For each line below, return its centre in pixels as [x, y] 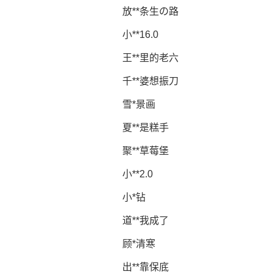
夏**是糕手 [146, 128]
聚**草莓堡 [146, 151]
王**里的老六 [150, 58]
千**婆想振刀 [150, 81]
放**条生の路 [150, 11]
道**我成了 [146, 220]
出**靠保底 [146, 267]
